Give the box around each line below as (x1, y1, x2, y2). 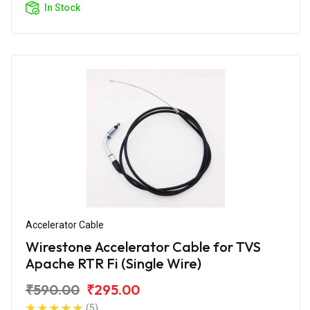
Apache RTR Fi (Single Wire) (26, 254, 201, 272)
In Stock (44, 1, 80, 13)
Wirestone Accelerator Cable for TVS (26, 237, 261, 255)
